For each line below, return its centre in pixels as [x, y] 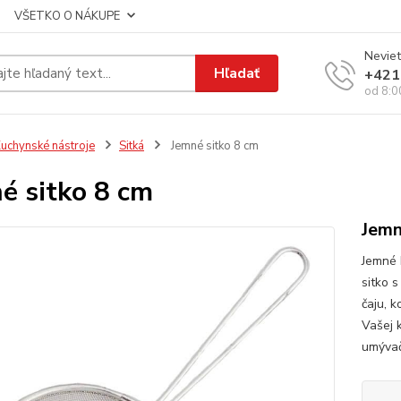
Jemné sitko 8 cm [213, 146]
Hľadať [237, 73]
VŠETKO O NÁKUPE [67, 16]
